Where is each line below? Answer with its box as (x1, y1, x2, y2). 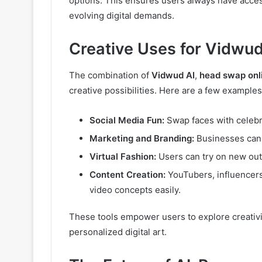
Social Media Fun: (89, 114, 164, 126)
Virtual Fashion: (89, 150, 156, 162)
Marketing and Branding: (89, 132, 194, 144)
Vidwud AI (151, 69, 195, 81)
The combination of (69, 69, 151, 81)
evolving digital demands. (69, 10, 174, 22)
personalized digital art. (69, 226, 167, 237)
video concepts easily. (89, 184, 181, 195)
